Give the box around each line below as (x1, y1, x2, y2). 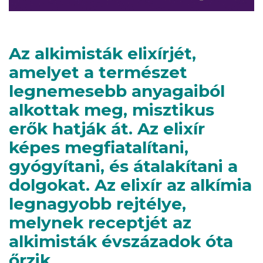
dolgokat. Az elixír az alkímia (9, 174, 252, 195)
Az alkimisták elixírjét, (9, 43, 196, 63)
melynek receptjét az (9, 212, 191, 232)
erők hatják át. (9, 118, 133, 139)
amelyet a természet (9, 62, 187, 82)
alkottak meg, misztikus (9, 99, 214, 120)
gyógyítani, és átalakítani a (9, 156, 238, 176)
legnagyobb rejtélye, (9, 193, 186, 214)
